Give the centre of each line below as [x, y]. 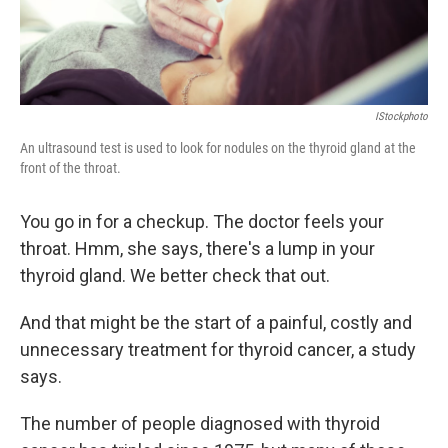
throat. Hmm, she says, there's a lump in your [197, 249]
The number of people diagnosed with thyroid [200, 424]
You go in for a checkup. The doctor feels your [202, 222]
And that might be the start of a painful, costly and [216, 323]
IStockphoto [401, 117]
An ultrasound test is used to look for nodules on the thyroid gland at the [218, 148]
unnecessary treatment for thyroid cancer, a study [218, 350]
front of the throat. [70, 168]
